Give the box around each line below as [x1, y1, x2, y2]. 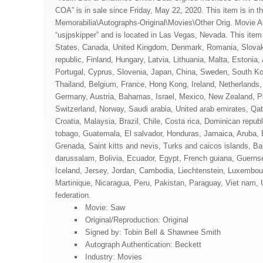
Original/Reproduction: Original [85, 215, 188, 224]
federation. [55, 191, 92, 200]
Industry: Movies [85, 252, 142, 261]
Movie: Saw [85, 203, 125, 212]
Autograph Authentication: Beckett [85, 240, 201, 249]
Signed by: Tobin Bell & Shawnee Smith [85, 228, 221, 237]
